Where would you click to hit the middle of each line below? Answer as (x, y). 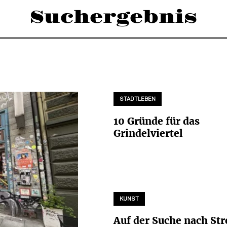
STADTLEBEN (138, 100)
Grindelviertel (148, 133)
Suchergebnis (113, 17)
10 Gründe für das (157, 121)
